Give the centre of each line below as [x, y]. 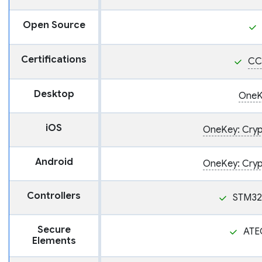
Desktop [54, 94]
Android [54, 162]
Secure [54, 230]
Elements [54, 241]
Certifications [54, 60]
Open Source [54, 25]
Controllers [54, 196]
